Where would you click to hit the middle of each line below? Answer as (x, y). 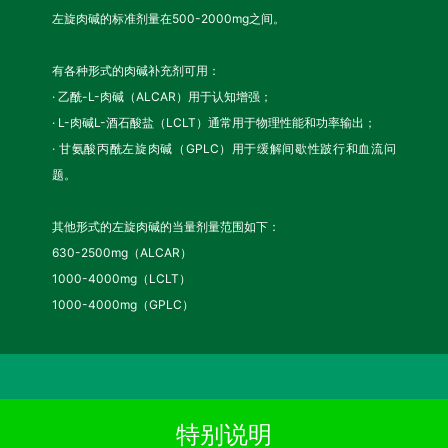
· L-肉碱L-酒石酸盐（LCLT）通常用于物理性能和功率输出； (214, 123)
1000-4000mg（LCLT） (122, 279)
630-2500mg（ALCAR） (122, 253)
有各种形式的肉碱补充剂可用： (136, 71)
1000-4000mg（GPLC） (123, 305)
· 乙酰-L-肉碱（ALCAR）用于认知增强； (162, 97)
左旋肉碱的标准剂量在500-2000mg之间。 (169, 19)
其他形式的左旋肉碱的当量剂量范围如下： (166, 227)
